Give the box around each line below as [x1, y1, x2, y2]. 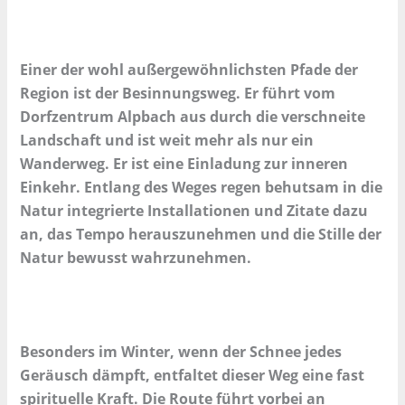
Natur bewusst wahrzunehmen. [20, 248, 252, 268]
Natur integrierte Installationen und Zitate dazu [20, 201, 369, 221]
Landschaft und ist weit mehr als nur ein [20, 130, 315, 151]
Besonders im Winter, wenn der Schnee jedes [20, 341, 343, 362]
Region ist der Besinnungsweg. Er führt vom [20, 83, 336, 104]
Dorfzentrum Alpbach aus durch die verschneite [20, 107, 366, 127]
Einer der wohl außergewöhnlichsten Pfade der [20, 60, 359, 80]
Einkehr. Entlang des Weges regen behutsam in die [20, 177, 383, 198]
